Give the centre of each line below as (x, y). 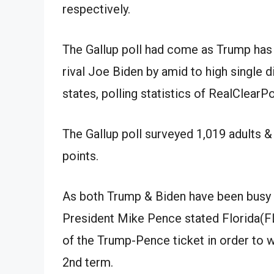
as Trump (226, 49)
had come (172, 49)
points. (80, 156)
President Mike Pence (124, 218)
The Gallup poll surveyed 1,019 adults (163, 134)
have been (216, 196)
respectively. (96, 9)
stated (202, 218)
